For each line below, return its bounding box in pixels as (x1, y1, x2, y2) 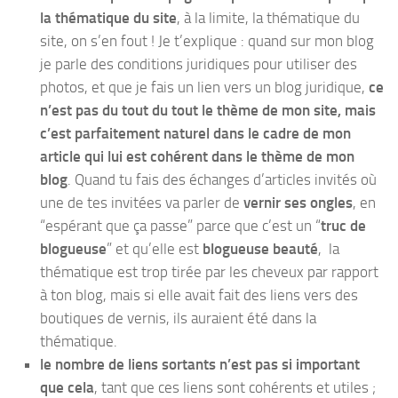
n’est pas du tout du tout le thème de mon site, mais (40, 100, 376, 119)
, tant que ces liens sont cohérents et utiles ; (94, 378, 376, 396)
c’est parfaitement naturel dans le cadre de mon (40, 123, 351, 142)
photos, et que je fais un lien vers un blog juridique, (40, 77, 369, 96)
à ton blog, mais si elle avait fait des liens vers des (40, 285, 358, 304)
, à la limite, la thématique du (177, 8, 360, 27)
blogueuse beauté (203, 239, 318, 258)
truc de (321, 216, 366, 235)
